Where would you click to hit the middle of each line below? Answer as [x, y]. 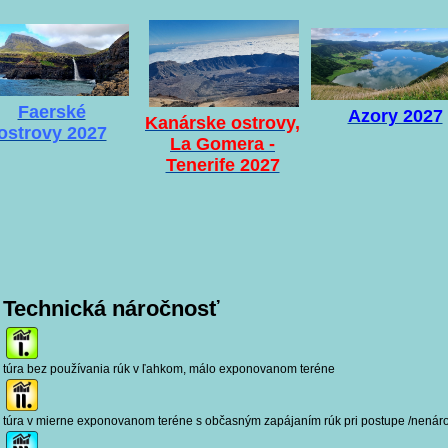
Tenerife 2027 [222, 164]
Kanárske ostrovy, [222, 122]
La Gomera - [222, 143]
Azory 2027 [395, 116]
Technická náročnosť [111, 308]
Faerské [51, 112]
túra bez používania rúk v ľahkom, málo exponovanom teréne [172, 369]
